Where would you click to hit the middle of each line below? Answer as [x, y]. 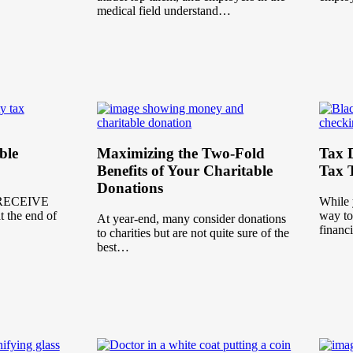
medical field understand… [164, 11]
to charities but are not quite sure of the [193, 232]
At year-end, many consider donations [192, 218]
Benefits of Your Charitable [185, 170]
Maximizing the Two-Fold [181, 153]
